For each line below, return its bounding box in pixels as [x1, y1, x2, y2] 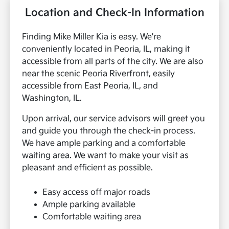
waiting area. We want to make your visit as [22, 151, 189, 161]
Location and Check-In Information [25, 7, 204, 19]
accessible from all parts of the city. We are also [22, 57, 204, 67]
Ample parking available [42, 200, 136, 210]
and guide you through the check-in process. [22, 126, 196, 136]
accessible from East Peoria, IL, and [22, 81, 158, 91]
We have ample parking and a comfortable [22, 139, 186, 149]
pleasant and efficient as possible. [22, 163, 153, 173]
